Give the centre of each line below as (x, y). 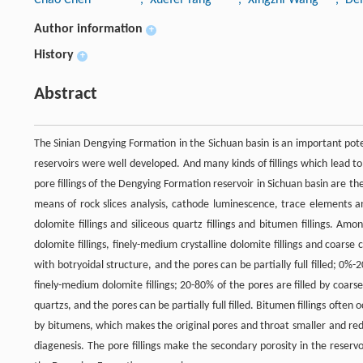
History (54, 55)
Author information (88, 29)
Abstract (66, 94)
